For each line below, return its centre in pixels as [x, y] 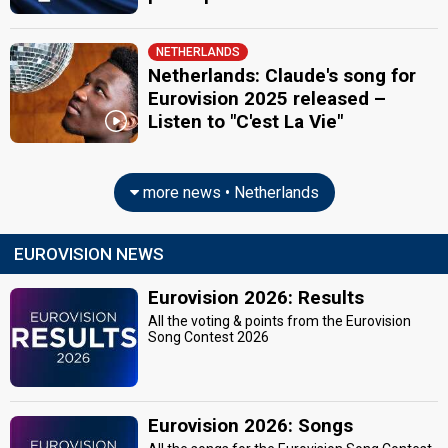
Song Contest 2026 [209, 336]
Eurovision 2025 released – [267, 98]
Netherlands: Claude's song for [282, 75]
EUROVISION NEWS [89, 253]
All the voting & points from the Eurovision [280, 320]
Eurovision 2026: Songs [251, 425]
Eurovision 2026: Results [256, 297]
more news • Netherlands [228, 192]
